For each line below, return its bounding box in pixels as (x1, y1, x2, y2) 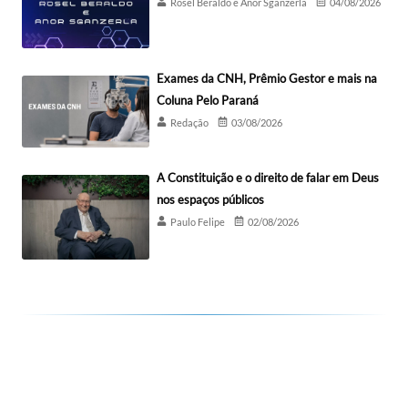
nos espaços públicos (157, 191, 264, 207)
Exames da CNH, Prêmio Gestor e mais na (157, 71, 377, 87)
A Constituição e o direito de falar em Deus (157, 169, 379, 185)
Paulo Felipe (170, 215, 225, 228)
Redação (170, 117, 209, 129)
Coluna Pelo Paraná (157, 93, 259, 108)
